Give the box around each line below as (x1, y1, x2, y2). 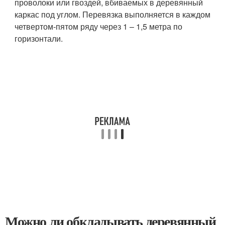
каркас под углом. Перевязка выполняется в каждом (15, 9, 211, 20)
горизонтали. (15, 33, 63, 44)
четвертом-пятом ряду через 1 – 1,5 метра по (15, 21, 183, 32)
